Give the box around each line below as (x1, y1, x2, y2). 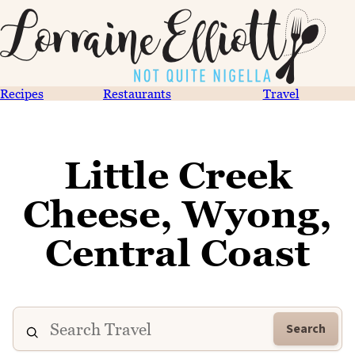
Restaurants (102, 86, 171, 101)
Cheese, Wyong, (23, 192, 332, 236)
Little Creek (63, 153, 292, 197)
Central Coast (45, 231, 310, 275)
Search (286, 320, 326, 338)
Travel (262, 86, 300, 101)
